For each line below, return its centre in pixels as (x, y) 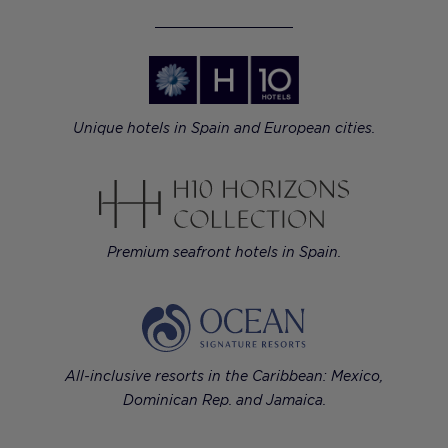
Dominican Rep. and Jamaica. (224, 399)
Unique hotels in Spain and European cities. (224, 127)
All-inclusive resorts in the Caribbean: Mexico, (224, 375)
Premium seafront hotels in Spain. (224, 251)
